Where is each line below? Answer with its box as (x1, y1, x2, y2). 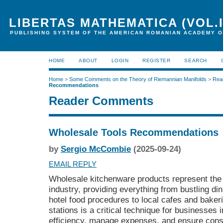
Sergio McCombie (61, 144, 131, 154)
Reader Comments (49, 94, 153, 108)
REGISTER (142, 58, 171, 63)
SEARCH (184, 58, 207, 63)
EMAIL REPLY (49, 160, 97, 168)
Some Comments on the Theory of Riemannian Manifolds (69, 76, 207, 83)
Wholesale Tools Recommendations (49, 126, 219, 138)
